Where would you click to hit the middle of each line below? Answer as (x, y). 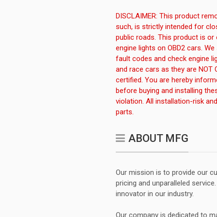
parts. (125, 112)
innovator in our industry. (155, 194)
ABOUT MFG (158, 138)
